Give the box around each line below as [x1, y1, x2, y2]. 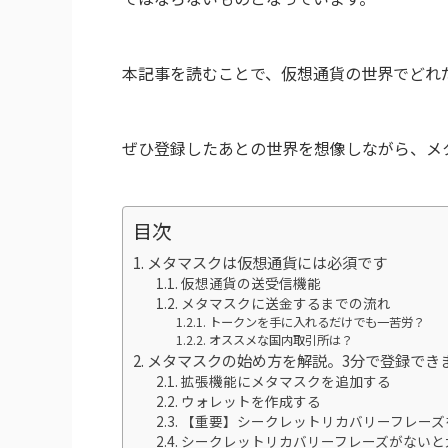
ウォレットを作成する [180, 390, 321, 411]
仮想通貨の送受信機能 [180, 272, 321, 293]
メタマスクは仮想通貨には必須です [147, 250, 388, 273]
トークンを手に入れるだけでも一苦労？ [208, 312, 425, 331]
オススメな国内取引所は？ [208, 330, 353, 349]
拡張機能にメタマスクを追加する [180, 370, 391, 391]
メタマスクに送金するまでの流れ [180, 292, 391, 313]
